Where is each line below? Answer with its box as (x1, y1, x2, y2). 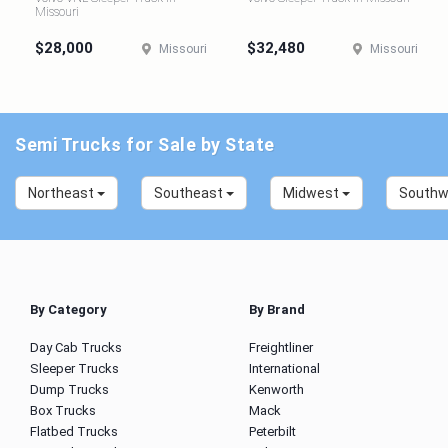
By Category (30, 302, 107, 317)
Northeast (28, 185, 97, 201)
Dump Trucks (30, 382, 109, 397)
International (249, 361, 320, 376)
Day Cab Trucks (30, 340, 122, 355)
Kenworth (249, 382, 304, 397)
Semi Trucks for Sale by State (15, 134, 275, 155)
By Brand (249, 302, 305, 317)
